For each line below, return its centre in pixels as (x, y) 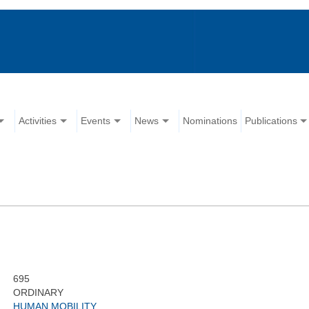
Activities (38, 121)
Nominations (210, 121)
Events (96, 121)
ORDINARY (38, 293)
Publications (271, 121)
